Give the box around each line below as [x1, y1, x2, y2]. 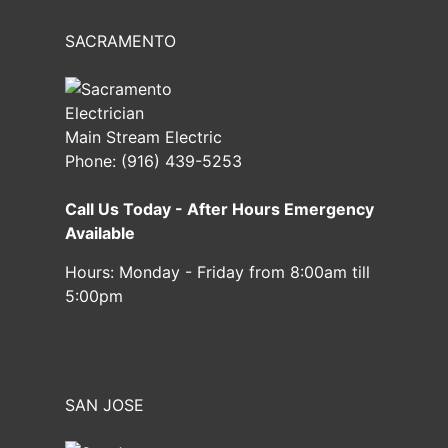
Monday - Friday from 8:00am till [119, 262, 370, 283]
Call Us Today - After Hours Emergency [65, 199, 374, 220]
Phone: [65, 151, 121, 172]
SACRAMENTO [65, 31, 176, 52]
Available [65, 223, 135, 244]
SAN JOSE [65, 394, 144, 415]
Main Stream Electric [65, 127, 222, 148]
